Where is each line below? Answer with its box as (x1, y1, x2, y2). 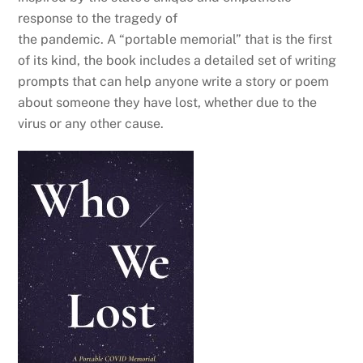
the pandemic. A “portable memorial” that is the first (18, 31, 333, 47)
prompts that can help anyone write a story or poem (18, 73, 330, 89)
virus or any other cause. (18, 115, 164, 131)
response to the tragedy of (18, 10, 178, 26)
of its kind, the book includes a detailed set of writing (18, 52, 337, 68)
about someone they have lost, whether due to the (18, 94, 318, 110)
